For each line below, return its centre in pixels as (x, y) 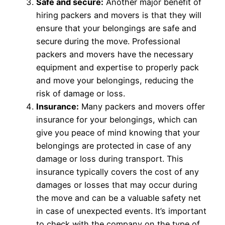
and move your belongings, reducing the (115, 81)
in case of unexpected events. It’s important (121, 211)
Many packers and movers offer (142, 107)
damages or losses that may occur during (117, 185)
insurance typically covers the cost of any (118, 172)
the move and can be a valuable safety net (119, 198)
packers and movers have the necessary (115, 54)
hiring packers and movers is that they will (119, 15)
